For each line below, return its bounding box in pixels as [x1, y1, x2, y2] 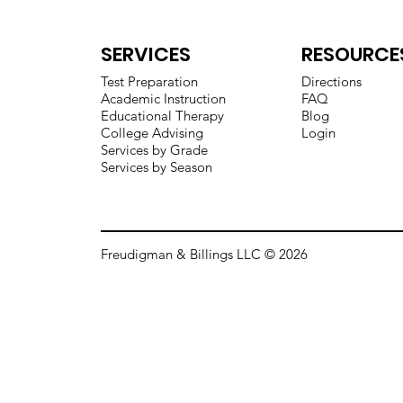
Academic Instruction [100, 89, 226, 107]
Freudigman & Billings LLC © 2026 [100, 246, 308, 264]
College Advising [100, 123, 203, 141]
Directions [300, 72, 362, 90]
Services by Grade [100, 140, 208, 158]
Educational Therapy [100, 106, 224, 124]
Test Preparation [100, 72, 198, 90]
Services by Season [100, 157, 212, 175]
